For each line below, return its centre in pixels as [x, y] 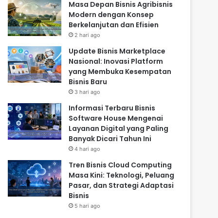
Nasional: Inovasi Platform [116, 62]
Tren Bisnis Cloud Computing [120, 165]
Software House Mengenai [116, 118]
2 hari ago [88, 35]
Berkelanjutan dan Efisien [114, 25]
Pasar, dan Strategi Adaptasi [121, 186]
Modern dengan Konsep [111, 15]
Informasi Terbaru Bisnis [112, 108]
